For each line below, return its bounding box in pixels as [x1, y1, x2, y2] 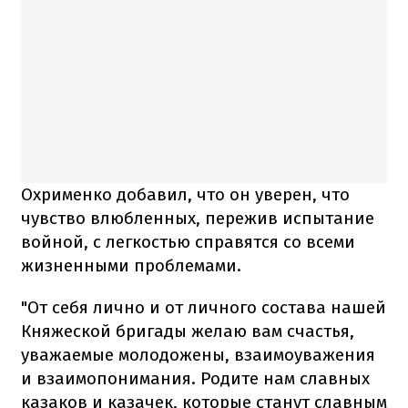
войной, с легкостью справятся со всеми [21, 230, 355, 252]
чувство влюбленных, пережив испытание [21, 207, 374, 229]
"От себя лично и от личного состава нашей [21, 296, 386, 318]
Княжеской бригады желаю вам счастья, [21, 320, 354, 342]
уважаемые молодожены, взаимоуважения [21, 343, 375, 365]
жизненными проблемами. [21, 254, 241, 276]
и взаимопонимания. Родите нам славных [21, 367, 370, 389]
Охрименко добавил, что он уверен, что [21, 183, 350, 205]
